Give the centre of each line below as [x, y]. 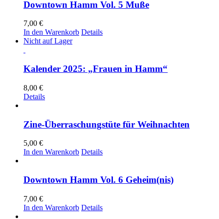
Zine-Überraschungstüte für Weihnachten [107, 124]
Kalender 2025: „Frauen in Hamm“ [96, 69]
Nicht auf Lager [48, 41]
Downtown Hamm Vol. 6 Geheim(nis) [99, 180]
